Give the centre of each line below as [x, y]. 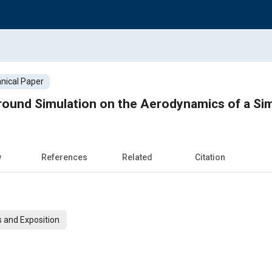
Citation [210, 157]
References [64, 157]
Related [137, 157]
